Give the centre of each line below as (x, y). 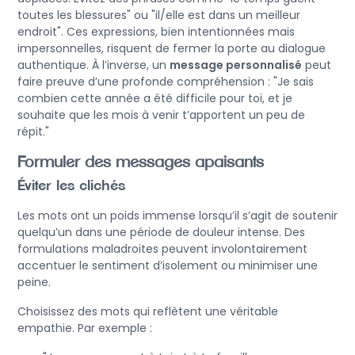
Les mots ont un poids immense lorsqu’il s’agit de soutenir (177, 215)
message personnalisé (236, 65)
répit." (33, 131)
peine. (34, 282)
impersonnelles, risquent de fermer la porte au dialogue (172, 48)
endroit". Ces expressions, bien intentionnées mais (156, 31)
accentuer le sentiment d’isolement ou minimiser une (168, 265)
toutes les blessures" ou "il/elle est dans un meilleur (159, 15)
